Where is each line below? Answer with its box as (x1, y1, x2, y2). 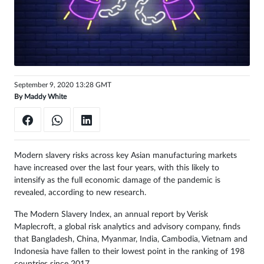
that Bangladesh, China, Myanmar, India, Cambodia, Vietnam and (14, 235, 247, 244)
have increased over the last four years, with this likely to (14, 164, 219, 173)
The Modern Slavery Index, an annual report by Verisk (14, 210, 208, 219)
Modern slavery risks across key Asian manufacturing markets (14, 151, 237, 160)
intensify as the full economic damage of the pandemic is (14, 176, 220, 185)
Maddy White (24, 93, 67, 101)
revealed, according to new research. (14, 189, 146, 197)
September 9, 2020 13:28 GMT (14, 81, 111, 89)
